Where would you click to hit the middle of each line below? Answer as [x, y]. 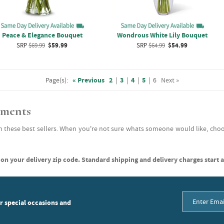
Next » [170, 80]
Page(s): [56, 80]
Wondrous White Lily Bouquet [162, 35]
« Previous [88, 80]
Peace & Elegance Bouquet [42, 35]
